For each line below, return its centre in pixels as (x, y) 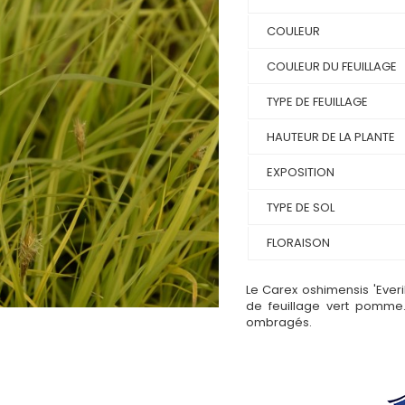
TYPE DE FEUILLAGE (317, 101)
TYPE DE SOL (300, 207)
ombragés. (278, 322)
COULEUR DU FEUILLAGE (331, 66)
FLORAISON (298, 242)
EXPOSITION (300, 172)
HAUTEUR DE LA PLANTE (330, 137)
